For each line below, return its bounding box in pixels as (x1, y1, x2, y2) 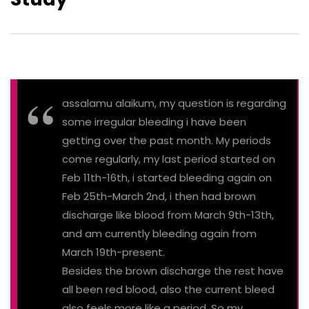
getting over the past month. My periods (62, 132, 271, 148)
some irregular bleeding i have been (62, 114, 246, 129)
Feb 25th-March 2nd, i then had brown (62, 188, 256, 203)
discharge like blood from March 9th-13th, (62, 207, 274, 222)
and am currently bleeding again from (62, 226, 257, 241)
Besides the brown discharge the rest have (62, 263, 283, 278)
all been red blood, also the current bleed (62, 281, 275, 297)
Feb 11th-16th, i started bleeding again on (62, 170, 272, 185)
